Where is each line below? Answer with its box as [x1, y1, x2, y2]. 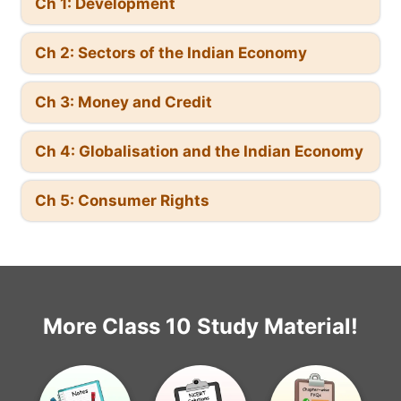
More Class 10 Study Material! [43, 313, 358, 340]
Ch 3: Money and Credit [35, 93, 212, 112]
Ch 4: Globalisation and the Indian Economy [35, 142, 363, 161]
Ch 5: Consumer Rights [35, 192, 209, 210]
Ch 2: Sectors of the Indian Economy [35, 44, 307, 63]
